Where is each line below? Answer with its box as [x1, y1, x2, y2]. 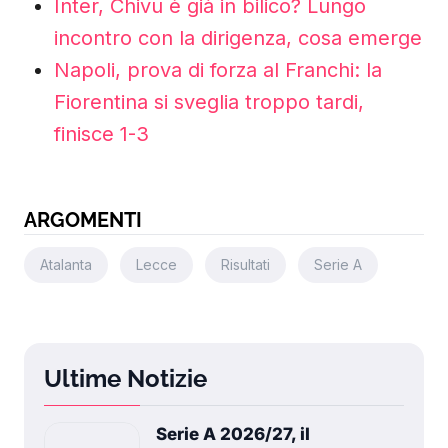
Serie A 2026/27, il [156, 424, 310, 444]
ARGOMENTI [24, 208, 142, 232]
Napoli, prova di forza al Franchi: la [54, 58, 382, 82]
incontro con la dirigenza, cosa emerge [54, 26, 422, 50]
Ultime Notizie [44, 364, 207, 393]
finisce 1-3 [54, 122, 149, 146]
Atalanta [40, 256, 92, 273]
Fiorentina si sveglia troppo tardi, [54, 90, 364, 114]
